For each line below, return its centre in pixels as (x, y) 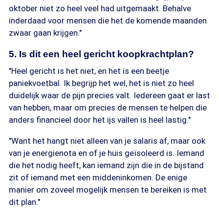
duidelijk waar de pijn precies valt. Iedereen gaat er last (109, 95)
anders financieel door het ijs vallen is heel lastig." (100, 120)
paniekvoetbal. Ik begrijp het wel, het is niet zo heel (101, 83)
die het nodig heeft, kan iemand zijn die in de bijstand (106, 165)
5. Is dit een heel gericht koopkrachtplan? (101, 54)
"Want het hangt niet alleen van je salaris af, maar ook (107, 141)
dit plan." (24, 202)
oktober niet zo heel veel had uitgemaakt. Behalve (100, 8)
